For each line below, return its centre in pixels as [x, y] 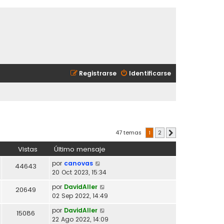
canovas [78, 163]
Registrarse [98, 73]
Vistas [27, 149]
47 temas [129, 132]
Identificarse [150, 73]
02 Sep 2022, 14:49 [80, 195]
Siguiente [186, 132]
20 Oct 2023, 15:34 [79, 172]
